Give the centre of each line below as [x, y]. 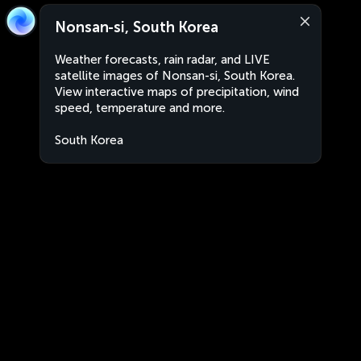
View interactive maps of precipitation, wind [177, 92]
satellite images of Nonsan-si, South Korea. [175, 76]
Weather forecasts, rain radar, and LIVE [162, 60]
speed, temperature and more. [140, 108]
